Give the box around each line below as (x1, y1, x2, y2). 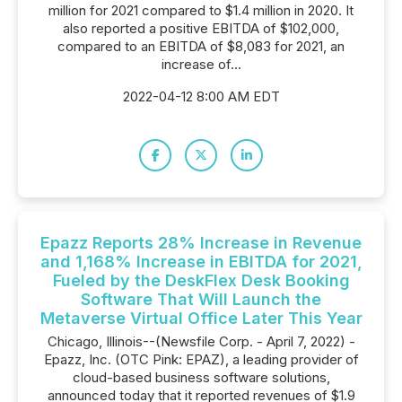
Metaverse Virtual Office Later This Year (39, 309, 363, 328)
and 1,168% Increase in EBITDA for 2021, (39, 252, 363, 271)
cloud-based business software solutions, (72, 369, 330, 386)
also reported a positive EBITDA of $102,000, (63, 20, 339, 37)
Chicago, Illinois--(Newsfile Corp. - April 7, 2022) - (47, 333, 355, 350)
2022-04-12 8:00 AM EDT (122, 88, 280, 105)
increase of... (161, 56, 241, 73)
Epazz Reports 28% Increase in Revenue (40, 233, 362, 252)
